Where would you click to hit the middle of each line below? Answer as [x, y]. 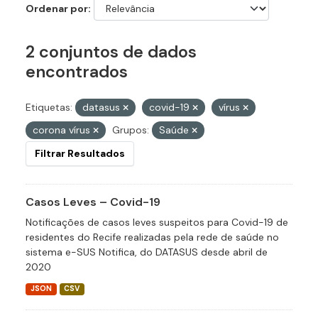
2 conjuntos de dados [111, 52]
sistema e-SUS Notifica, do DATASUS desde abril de [147, 252]
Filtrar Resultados [80, 154]
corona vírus [63, 130]
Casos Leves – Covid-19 [93, 202]
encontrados [77, 72]
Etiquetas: [49, 108]
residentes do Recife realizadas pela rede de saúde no [152, 237]
